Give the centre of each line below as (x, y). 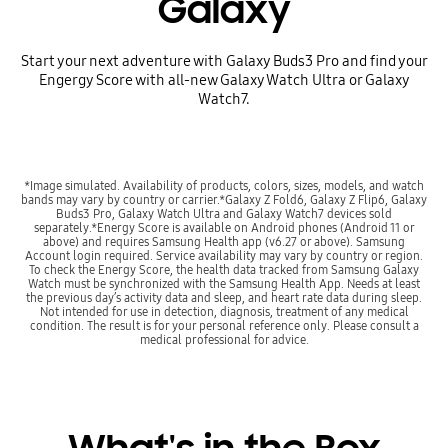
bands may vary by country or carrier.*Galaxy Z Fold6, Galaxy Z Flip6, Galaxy (224, 200)
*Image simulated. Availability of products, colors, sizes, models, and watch (224, 186)
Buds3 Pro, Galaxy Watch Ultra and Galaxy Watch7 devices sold (224, 214)
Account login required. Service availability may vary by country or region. (224, 256)
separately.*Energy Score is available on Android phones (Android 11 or (224, 228)
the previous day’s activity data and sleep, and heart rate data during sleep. (224, 298)
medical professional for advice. (224, 340)
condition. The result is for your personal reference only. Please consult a (224, 326)
